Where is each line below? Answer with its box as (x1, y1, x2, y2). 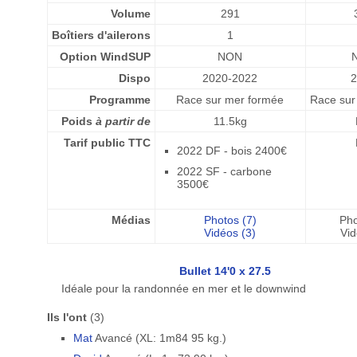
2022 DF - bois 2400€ (176, 144, 287, 157)
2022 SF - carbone (176, 165, 272, 178)
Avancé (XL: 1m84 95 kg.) (92, 331, 226, 344)
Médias (111, 214, 151, 226)
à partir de (95, 115, 151, 127)
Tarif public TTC (63, 136, 151, 149)
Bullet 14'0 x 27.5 (178, 265, 271, 277)
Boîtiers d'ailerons (51, 29, 151, 41)
